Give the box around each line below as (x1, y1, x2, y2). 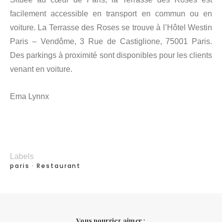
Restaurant (37, 162, 81, 170)
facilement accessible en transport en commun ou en (10, 9, 212, 18)
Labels (10, 152, 34, 161)
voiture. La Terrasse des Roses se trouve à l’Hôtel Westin (10, 23, 212, 32)
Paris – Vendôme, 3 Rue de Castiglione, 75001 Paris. (10, 37, 212, 46)
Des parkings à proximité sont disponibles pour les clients (10, 51, 212, 59)
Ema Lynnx (10, 92, 49, 101)
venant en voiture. (10, 64, 72, 73)
